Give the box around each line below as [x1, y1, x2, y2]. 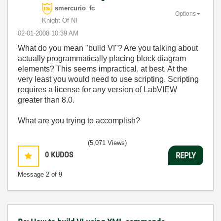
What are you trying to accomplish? [18, 116, 140, 125]
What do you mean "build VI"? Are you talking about [18, 44, 198, 52]
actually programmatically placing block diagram [18, 54, 186, 63]
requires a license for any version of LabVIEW [18, 85, 177, 94]
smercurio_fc [55, 4, 95, 12]
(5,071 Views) [88, 139, 127, 147]
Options [175, 10, 196, 17]
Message [18, 171, 46, 178]
